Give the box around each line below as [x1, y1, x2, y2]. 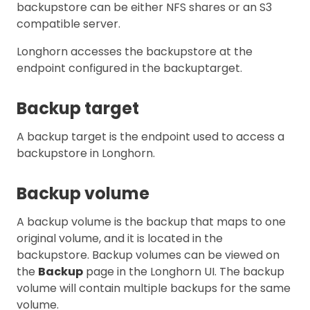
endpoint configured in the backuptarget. [17, 60, 242, 76]
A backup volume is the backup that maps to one [17, 213, 286, 230]
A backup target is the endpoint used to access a [17, 128, 284, 145]
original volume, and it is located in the [17, 230, 223, 246]
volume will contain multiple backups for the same [17, 280, 291, 296]
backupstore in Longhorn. [17, 145, 155, 161]
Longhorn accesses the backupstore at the [17, 43, 253, 60]
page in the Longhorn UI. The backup [83, 263, 284, 280]
